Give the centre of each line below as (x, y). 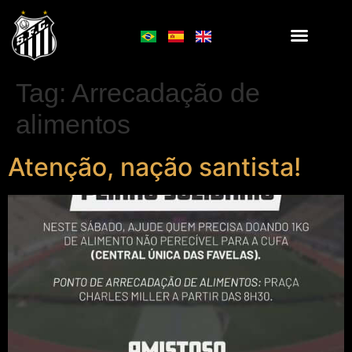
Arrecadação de (166, 93)
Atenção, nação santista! (154, 167)
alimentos (73, 124)
